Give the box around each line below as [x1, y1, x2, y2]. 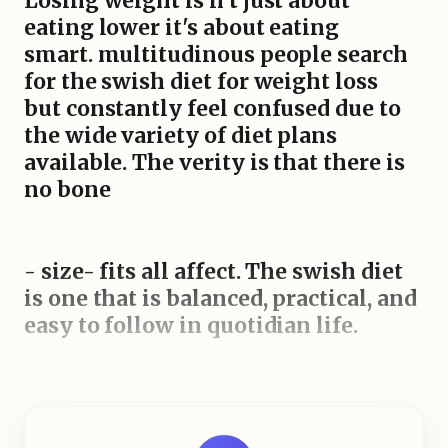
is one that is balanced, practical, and [24, 284, 417, 312]
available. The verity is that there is [24, 149, 405, 177]
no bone [24, 176, 111, 204]
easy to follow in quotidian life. [24, 311, 358, 339]
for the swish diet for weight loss [24, 68, 378, 96]
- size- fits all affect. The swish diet [24, 257, 403, 285]
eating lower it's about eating [24, 14, 340, 42]
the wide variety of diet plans [24, 122, 338, 150]
